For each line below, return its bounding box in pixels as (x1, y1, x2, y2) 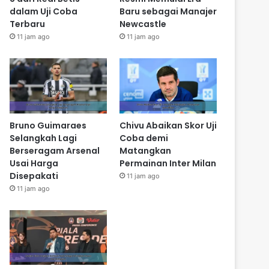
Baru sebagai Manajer (119, 5, 217, 18)
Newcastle (119, 18, 166, 31)
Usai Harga (10, 157, 59, 169)
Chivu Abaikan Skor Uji (119, 119, 217, 131)
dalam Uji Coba (10, 5, 78, 18)
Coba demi (119, 131, 168, 144)
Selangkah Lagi (10, 131, 77, 144)
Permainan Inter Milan (119, 157, 216, 169)
